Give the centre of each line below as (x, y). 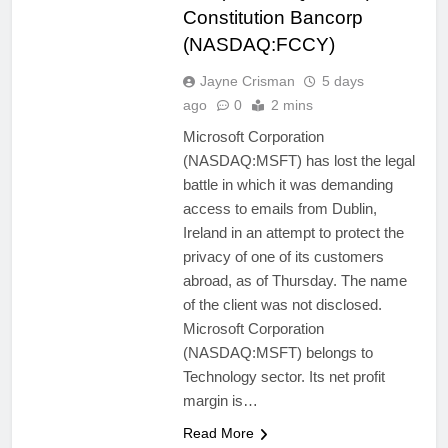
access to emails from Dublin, (279, 209)
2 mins (291, 105)
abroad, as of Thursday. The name (294, 281)
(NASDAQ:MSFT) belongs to (277, 353)
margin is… (220, 401)
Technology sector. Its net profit (283, 377)
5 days (342, 81)
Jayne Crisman (247, 81)
